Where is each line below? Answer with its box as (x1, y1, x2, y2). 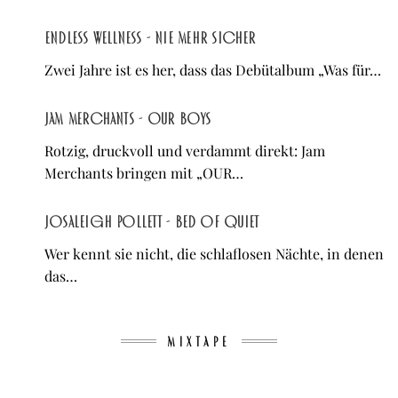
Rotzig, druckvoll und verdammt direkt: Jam (44, 141, 325, 161)
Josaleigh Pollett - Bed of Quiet (44, 213, 259, 232)
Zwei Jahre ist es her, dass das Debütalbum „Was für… (44, 60, 381, 80)
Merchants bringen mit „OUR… (44, 163, 243, 183)
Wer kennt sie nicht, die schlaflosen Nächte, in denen (44, 244, 384, 264)
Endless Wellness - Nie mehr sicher (44, 29, 256, 48)
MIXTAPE (167, 333, 231, 350)
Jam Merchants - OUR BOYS (44, 110, 211, 129)
